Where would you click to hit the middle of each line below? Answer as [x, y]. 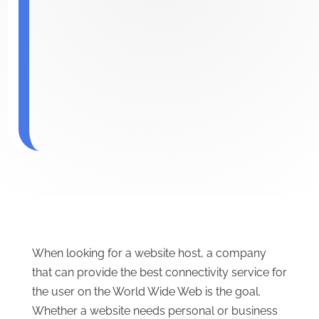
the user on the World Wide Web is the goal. [146, 292]
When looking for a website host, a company [149, 253]
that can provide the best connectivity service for [159, 273]
